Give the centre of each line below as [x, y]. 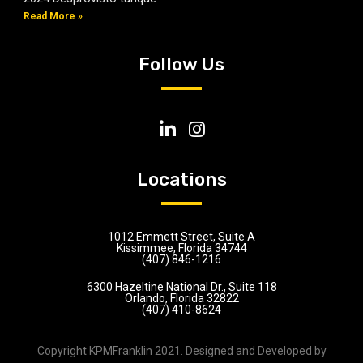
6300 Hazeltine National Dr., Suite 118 [181, 287]
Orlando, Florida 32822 [181, 298]
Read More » [53, 16]
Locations [181, 179]
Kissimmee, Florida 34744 [181, 248]
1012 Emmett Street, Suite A [181, 237]
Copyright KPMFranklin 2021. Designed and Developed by [181, 351]
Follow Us [181, 64]
